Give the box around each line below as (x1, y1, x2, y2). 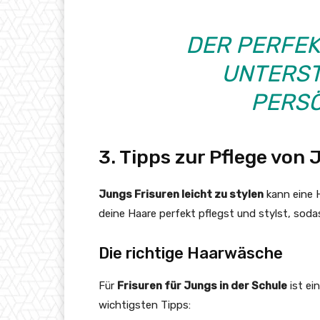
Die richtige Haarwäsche (99, 244, 283, 264)
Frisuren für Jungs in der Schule (117, 279, 287, 293)
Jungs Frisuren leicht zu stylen (99, 188, 264, 201)
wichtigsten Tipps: (99, 299, 191, 312)
